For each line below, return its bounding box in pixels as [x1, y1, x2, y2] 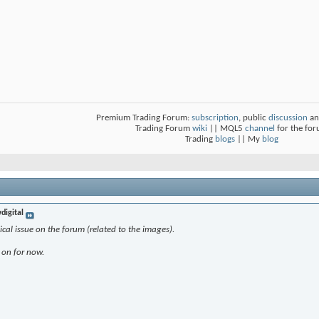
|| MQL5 [207, 124, 245, 134]
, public [239, 113, 268, 123]
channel [245, 124, 275, 134]
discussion [268, 113, 308, 123]
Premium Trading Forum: [96, 113, 192, 123]
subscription [192, 113, 239, 123]
